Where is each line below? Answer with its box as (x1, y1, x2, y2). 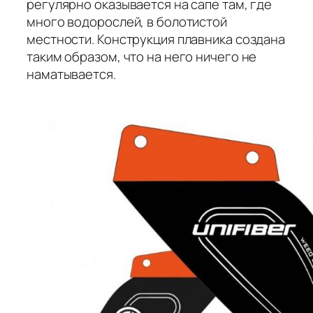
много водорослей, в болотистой (27, 13, 227, 31)
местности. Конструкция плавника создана (27, 30, 286, 49)
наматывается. (27, 65, 116, 84)
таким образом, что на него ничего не (27, 48, 257, 66)
